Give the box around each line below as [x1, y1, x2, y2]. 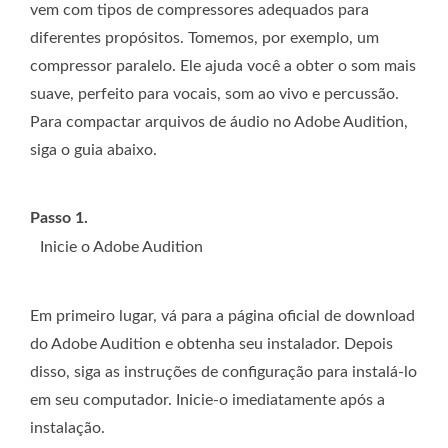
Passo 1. [30, 210, 88, 227]
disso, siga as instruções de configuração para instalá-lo [30, 364, 417, 381]
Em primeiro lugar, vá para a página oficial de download [30, 308, 415, 325]
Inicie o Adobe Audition [40, 239, 203, 256]
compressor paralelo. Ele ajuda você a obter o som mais [30, 58, 416, 75]
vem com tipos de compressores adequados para [30, 2, 369, 19]
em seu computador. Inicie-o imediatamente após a [30, 392, 385, 409]
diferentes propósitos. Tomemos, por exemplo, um [30, 30, 379, 47]
